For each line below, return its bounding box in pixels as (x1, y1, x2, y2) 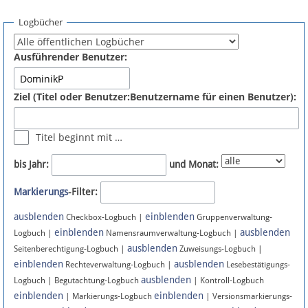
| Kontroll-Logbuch (191, 276, 264, 286)
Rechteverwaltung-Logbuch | (63, 260, 174, 270)
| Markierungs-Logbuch (63, 291, 154, 302)
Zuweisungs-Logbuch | (177, 244, 263, 254)
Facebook (27, 212, 67, 223)
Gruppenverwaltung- (195, 212, 272, 223)
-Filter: (68, 186, 98, 198)
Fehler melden (27, 67, 91, 78)
